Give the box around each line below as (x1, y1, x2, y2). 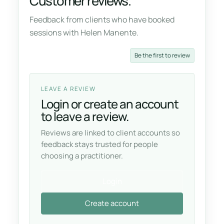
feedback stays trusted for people (41, 139, 158, 150)
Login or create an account (41, 95, 179, 112)
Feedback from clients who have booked (29, 14, 174, 25)
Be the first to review (134, 51, 190, 60)
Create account (85, 198, 139, 209)
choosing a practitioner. (41, 150, 123, 161)
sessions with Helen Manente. (29, 27, 138, 38)
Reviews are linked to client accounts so (41, 127, 180, 138)
